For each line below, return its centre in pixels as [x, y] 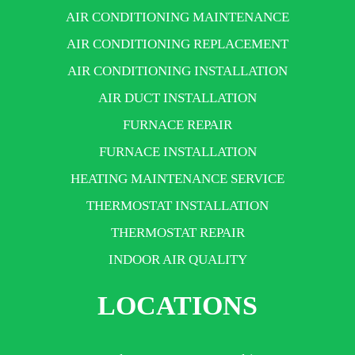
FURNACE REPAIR [177, 124]
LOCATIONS [177, 305]
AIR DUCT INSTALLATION [177, 97]
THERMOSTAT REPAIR [177, 232]
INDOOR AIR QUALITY [177, 259]
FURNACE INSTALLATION [177, 151]
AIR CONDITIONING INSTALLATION [177, 71]
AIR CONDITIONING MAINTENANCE [177, 17]
